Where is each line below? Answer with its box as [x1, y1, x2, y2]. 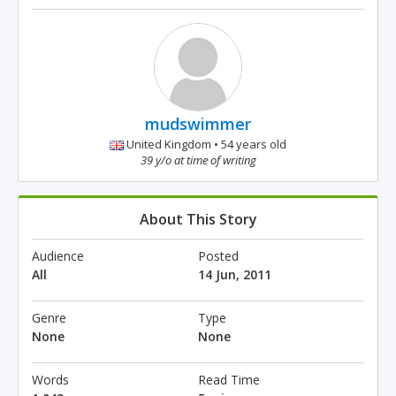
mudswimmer [145, 113, 251, 134]
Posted [198, 247, 239, 264]
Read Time [198, 371, 260, 388]
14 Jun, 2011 [198, 266, 271, 283]
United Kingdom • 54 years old [124, 136, 286, 152]
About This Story [139, 209, 257, 229]
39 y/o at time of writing [140, 152, 256, 168]
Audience [32, 247, 84, 264]
